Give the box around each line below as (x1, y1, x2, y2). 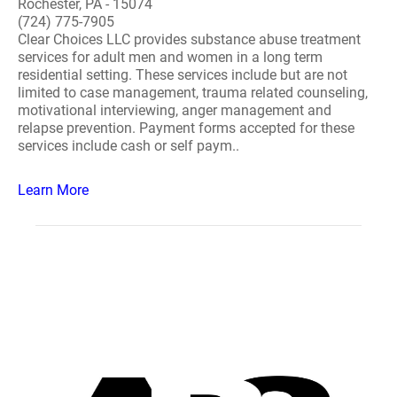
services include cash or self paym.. (18, 137, 239, 154)
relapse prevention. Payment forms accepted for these (18, 120, 354, 136)
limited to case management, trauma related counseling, (18, 84, 368, 101)
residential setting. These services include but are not (18, 66, 347, 83)
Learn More (18, 182, 89, 198)
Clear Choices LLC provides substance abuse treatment (18, 31, 361, 48)
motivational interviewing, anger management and (18, 102, 331, 119)
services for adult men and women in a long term (18, 49, 323, 66)
